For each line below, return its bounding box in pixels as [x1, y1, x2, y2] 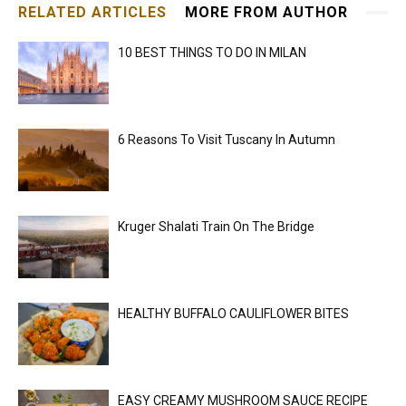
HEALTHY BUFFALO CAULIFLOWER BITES [118, 306, 349, 322]
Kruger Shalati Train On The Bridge [118, 219, 314, 235]
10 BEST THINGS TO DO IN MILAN [118, 45, 306, 61]
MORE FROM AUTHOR [185, 4, 348, 22]
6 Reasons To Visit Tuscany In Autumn [118, 132, 338, 148]
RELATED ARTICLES [18, 4, 167, 22]
